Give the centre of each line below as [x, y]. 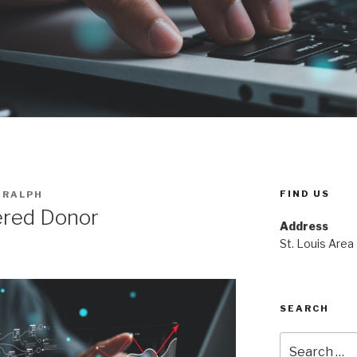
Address [304, 226]
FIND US [304, 194]
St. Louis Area [316, 244]
